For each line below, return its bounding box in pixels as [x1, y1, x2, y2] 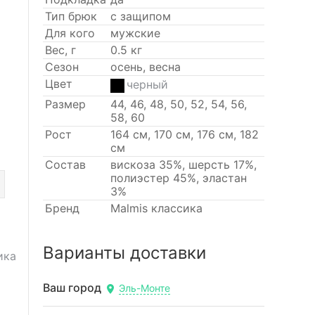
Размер [44, 97, 86, 111]
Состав [44, 157, 86, 172]
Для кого [44, 26, 95, 40]
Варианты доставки [42, 243, 206, 263]
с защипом [110, 9, 171, 23]
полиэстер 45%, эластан [110, 171, 247, 185]
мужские [110, 26, 160, 40]
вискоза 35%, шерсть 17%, [110, 157, 257, 172]
